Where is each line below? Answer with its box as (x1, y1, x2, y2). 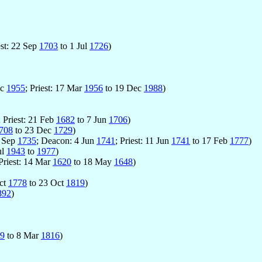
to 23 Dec (13, 125, 54, 136)
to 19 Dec (103, 83, 144, 94)
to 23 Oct (27, 178, 66, 188)
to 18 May (71, 157, 114, 167)
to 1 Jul (58, 41, 89, 51)
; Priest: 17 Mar (25, 83, 84, 94)
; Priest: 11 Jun (115, 136, 171, 146)
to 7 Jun (75, 115, 109, 125)
